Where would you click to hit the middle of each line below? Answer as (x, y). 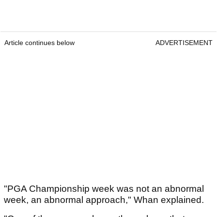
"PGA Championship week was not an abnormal (104, 189)
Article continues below (39, 43)
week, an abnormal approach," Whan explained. (105, 200)
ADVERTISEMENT (184, 43)
